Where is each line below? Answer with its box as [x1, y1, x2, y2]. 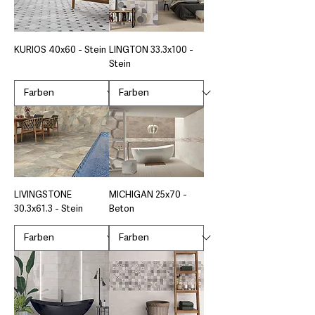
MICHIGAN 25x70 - [109, 190, 187, 200]
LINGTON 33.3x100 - [109, 45, 193, 55]
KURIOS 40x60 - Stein [14, 45, 106, 55]
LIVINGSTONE [14, 190, 72, 200]
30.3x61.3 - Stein [14, 204, 83, 214]
